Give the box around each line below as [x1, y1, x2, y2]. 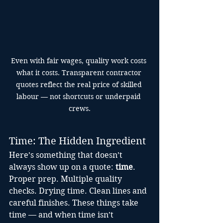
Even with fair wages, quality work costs [11, 56, 148, 66]
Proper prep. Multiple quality [9, 174, 124, 184]
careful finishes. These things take [9, 198, 140, 208]
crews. [69, 104, 91, 113]
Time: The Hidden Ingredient [9, 135, 146, 147]
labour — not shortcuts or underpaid [16, 92, 143, 102]
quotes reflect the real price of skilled [15, 80, 144, 90]
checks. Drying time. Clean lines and [9, 186, 149, 196]
